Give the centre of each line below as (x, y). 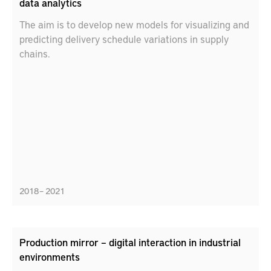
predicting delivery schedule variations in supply (124, 39)
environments (50, 256)
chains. (35, 53)
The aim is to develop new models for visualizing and (134, 24)
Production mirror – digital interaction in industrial (130, 242)
